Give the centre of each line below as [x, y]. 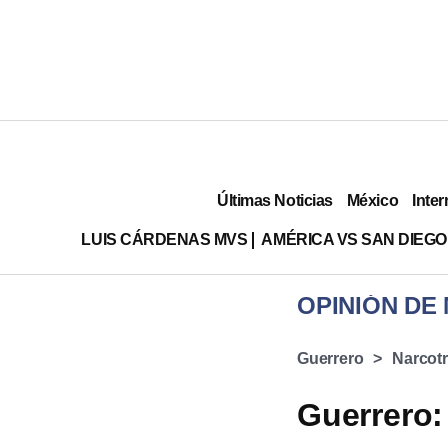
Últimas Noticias [275, 200]
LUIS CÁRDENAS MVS [164, 239]
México [372, 200]
